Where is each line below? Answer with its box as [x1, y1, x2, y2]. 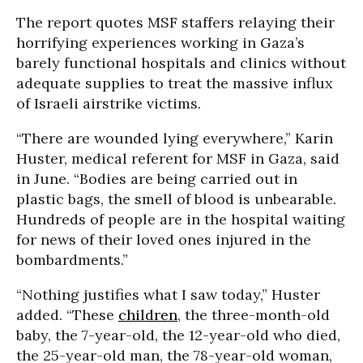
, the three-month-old [177, 305, 330, 324]
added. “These [16, 305, 118, 324]
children [118, 305, 177, 324]
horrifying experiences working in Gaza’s [16, 32, 305, 52]
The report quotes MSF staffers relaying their [16, 12, 335, 32]
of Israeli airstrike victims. [16, 93, 201, 113]
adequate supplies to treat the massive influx [16, 73, 333, 92]
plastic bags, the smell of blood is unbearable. [16, 189, 336, 208]
